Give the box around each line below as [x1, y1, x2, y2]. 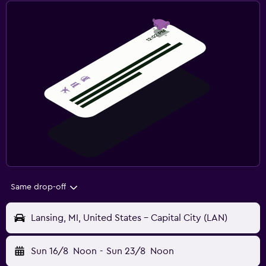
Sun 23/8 [106, 246, 145, 256]
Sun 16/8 [31, 246, 68, 256]
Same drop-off [11, 183, 66, 192]
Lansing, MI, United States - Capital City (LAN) [31, 213, 227, 223]
